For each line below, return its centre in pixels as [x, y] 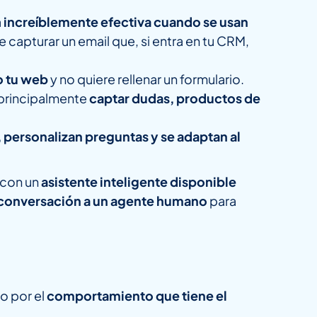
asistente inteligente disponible [139, 182]
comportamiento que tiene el [137, 296]
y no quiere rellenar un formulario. [146, 79]
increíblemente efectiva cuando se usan [126, 22]
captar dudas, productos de [175, 98]
